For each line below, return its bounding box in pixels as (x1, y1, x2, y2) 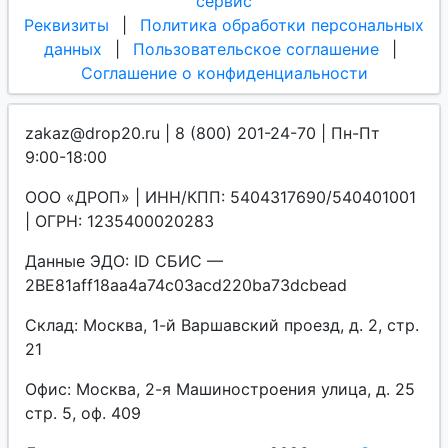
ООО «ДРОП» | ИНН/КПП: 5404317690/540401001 (25, 187, 416, 208)
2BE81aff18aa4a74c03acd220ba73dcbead (25, 275, 347, 296)
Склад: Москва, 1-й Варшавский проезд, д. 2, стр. (25, 315, 419, 336)
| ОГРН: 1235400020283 (25, 211, 214, 232)
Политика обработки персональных (140, 15, 424, 36)
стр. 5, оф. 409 (25, 403, 141, 424)
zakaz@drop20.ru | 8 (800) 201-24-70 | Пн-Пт (25, 123, 380, 144)
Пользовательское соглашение (132, 39, 379, 60)
